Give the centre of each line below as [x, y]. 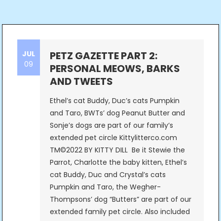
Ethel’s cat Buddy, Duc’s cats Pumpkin [114, 101]
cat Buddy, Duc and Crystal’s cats [108, 175]
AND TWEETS [81, 82]
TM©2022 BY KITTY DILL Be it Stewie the [117, 150]
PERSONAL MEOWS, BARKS [115, 69]
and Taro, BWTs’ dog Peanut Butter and [117, 113]
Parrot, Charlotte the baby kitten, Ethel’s [118, 163]
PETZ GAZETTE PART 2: [103, 56]
